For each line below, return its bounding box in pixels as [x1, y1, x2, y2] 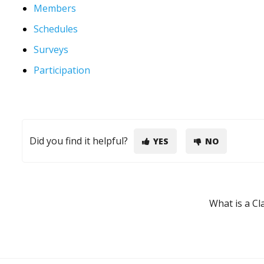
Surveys [34, 43, 69, 57]
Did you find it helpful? [29, 134, 128, 148]
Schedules [34, 22, 78, 36]
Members [34, 2, 77, 15]
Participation [34, 64, 91, 77]
